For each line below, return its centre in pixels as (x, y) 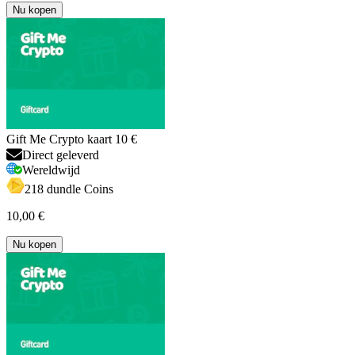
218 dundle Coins (69, 189)
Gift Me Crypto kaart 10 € (72, 139)
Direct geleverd (61, 155)
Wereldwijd (51, 170)
